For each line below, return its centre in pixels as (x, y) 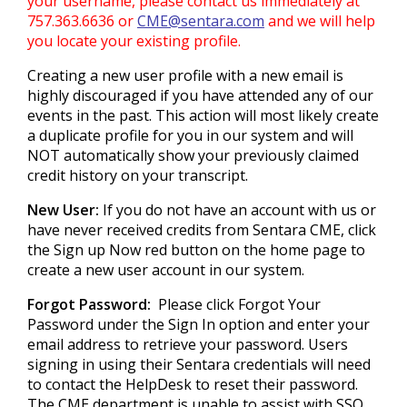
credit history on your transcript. (138, 175)
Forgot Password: (89, 304)
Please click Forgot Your (236, 304)
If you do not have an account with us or (238, 210)
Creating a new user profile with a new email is (185, 75)
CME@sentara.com (201, 21)
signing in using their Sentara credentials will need (199, 364)
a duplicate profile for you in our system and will (190, 135)
